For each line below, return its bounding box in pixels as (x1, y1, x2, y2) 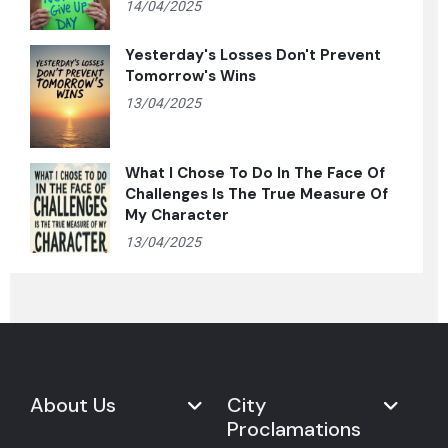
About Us (30, 391, 116, 418)
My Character (125, 204, 229, 225)
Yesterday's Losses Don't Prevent (125, 44, 381, 65)
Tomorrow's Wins (125, 65, 256, 86)
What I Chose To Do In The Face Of (125, 162, 385, 183)
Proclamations (226, 415, 361, 442)
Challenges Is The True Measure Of (125, 183, 388, 204)
